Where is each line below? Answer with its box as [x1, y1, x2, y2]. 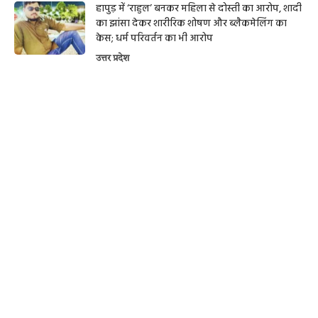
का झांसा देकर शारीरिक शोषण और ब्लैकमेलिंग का [96, 16, 287, 33]
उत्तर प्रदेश [96, 54, 129, 64]
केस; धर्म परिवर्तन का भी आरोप [96, 31, 213, 48]
